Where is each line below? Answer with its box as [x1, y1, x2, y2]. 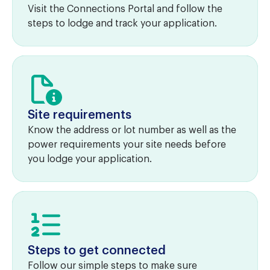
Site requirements [28, 109, 131, 121]
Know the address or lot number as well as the [28, 125, 236, 135]
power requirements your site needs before [28, 140, 226, 149]
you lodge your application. [28, 154, 152, 164]
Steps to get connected [28, 245, 166, 257]
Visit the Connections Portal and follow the [28, 4, 222, 14]
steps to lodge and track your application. [28, 19, 217, 28]
